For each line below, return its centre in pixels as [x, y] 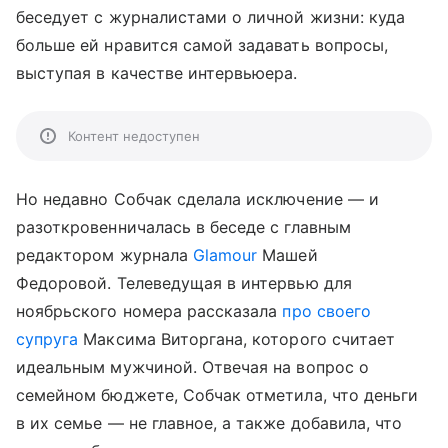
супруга [47, 339]
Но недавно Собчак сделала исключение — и [197, 199]
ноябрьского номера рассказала [149, 311]
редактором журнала [104, 255]
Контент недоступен [134, 136]
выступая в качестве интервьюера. [157, 73]
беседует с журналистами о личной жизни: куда [211, 17]
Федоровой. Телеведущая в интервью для [184, 283]
